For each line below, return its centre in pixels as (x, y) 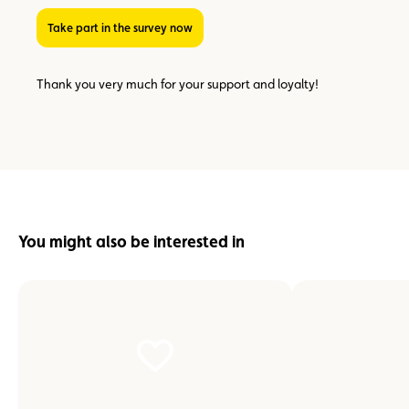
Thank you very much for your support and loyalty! (178, 84)
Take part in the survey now (123, 27)
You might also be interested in (131, 242)
